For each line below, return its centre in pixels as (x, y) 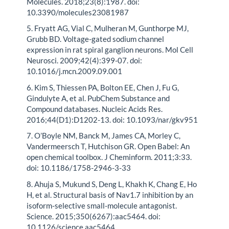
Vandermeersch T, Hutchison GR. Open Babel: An (108, 146)
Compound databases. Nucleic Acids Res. (95, 109)
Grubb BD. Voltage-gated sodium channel (96, 39)
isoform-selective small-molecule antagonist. (102, 205)
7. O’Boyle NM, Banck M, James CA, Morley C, (104, 136)
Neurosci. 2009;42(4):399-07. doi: (85, 61)
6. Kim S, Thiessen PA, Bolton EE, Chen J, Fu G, (103, 87)
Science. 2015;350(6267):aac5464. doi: (94, 216)
